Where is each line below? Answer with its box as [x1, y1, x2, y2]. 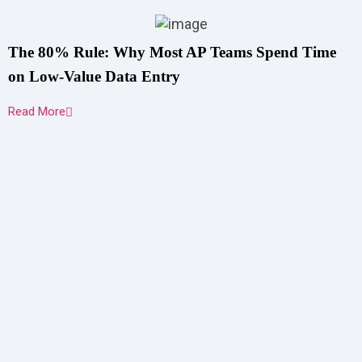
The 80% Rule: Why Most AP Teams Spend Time [8, 44, 336, 61]
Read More [8, 104, 65, 119]
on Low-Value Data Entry [8, 68, 180, 85]
